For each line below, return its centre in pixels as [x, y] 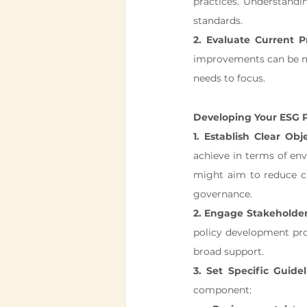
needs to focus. [229, 78]
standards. [218, 21]
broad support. [229, 251]
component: [222, 290]
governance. [223, 194]
